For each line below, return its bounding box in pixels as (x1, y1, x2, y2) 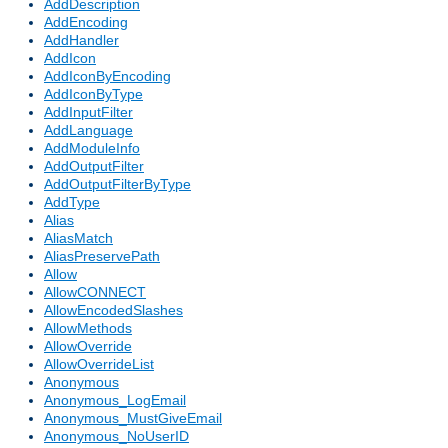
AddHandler (44, 32, 119, 49)
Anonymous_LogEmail (44, 392, 186, 409)
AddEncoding (44, 14, 128, 31)
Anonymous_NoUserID (44, 428, 189, 445)
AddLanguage (44, 122, 133, 139)
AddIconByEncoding (44, 68, 171, 85)
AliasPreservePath (44, 248, 160, 265)
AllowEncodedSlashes (44, 302, 183, 319)
